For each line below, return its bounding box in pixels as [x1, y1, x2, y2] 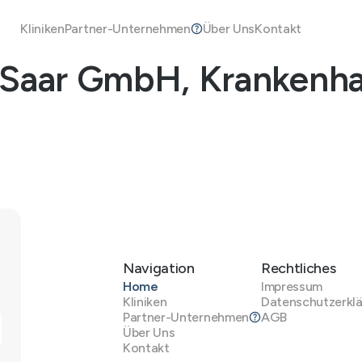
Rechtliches [260, 259, 336, 277]
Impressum [260, 278, 323, 294]
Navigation [123, 259, 195, 277]
